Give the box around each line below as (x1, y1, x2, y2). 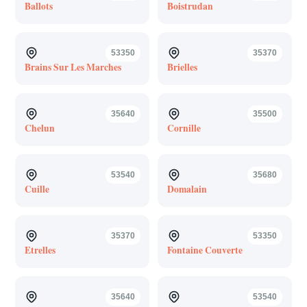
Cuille (24, 182, 49, 196)
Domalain (167, 182, 207, 196)
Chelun (24, 121, 55, 135)
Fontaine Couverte (167, 243, 243, 257)
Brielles (167, 60, 197, 74)
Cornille (167, 121, 201, 135)
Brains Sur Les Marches (24, 60, 121, 74)
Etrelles (24, 243, 56, 257)
